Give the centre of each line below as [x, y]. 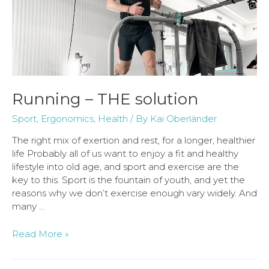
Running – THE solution [105, 99]
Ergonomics [67, 118]
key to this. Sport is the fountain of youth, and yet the [128, 180]
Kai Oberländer [183, 118]
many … [28, 206]
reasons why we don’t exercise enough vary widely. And [134, 193]
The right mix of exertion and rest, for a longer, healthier [134, 140]
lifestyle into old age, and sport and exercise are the [125, 166]
